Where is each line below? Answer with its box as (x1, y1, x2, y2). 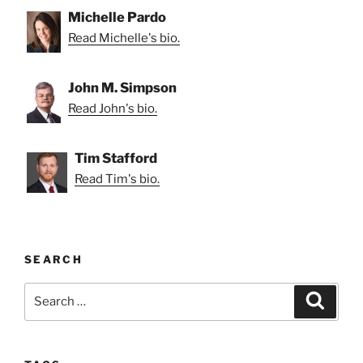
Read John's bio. (68, 101, 157, 117)
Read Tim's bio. (75, 172, 160, 187)
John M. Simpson (68, 79, 177, 96)
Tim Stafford (75, 150, 157, 167)
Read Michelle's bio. (68, 31, 180, 46)
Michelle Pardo (68, 9, 166, 26)
